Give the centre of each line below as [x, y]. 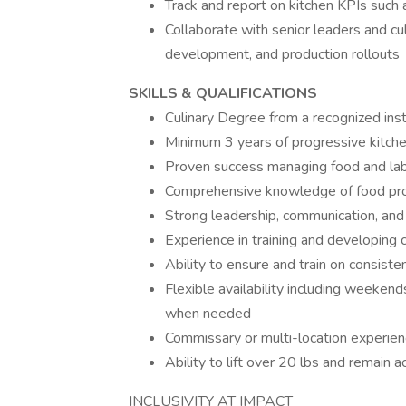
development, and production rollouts [282, 54]
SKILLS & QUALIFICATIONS [223, 93]
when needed [208, 314]
